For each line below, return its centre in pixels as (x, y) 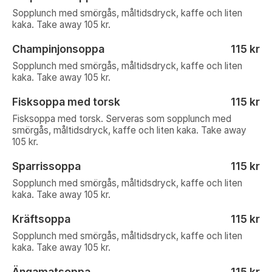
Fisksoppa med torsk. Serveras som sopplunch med (122, 119)
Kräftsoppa (41, 219)
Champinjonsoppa (58, 49)
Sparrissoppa (46, 166)
